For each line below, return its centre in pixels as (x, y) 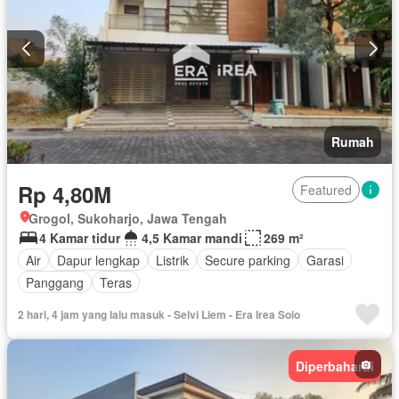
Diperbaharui (335, 366)
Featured (326, 190)
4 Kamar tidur (80, 238)
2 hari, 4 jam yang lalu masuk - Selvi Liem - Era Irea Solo (159, 315)
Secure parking (248, 260)
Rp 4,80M (65, 195)
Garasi (325, 260)
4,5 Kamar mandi (192, 238)
